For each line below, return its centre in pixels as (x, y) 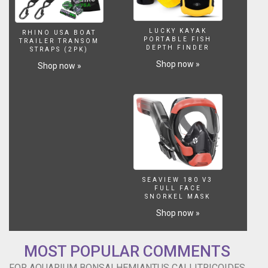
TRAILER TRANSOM (60, 41)
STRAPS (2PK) (60, 49)
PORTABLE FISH (178, 39)
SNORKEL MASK (178, 197)
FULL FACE (178, 188)
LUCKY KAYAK (178, 31)
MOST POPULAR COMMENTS (127, 252)
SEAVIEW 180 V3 (178, 180)
